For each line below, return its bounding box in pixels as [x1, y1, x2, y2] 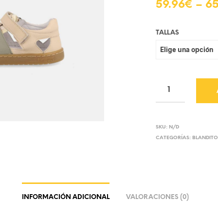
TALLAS [156, 29, 180, 36]
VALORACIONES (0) [126, 194, 189, 200]
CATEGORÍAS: [156, 135, 193, 141]
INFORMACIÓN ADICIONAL [22, 194, 109, 200]
